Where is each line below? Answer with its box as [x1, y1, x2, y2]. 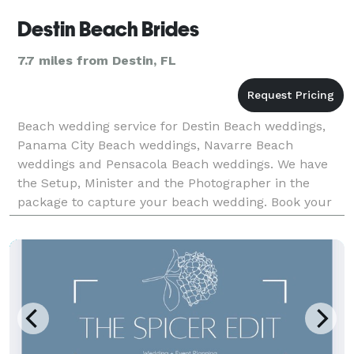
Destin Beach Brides [17, 17, 199, 41]
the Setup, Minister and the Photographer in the [17, 175, 310, 190]
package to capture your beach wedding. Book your [17, 194, 332, 209]
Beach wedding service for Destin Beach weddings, [17, 118, 326, 134]
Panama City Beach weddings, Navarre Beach [17, 137, 293, 153]
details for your [17, 232, 111, 247]
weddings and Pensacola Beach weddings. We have [17, 156, 328, 171]
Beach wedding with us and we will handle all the [17, 213, 319, 228]
